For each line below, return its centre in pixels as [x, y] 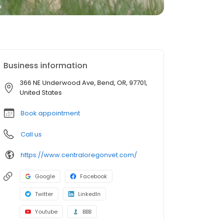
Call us [31, 134]
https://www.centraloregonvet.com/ [79, 155]
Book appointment [50, 113]
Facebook [94, 176]
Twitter [44, 194]
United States [41, 93]
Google [45, 176]
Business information [45, 66]
